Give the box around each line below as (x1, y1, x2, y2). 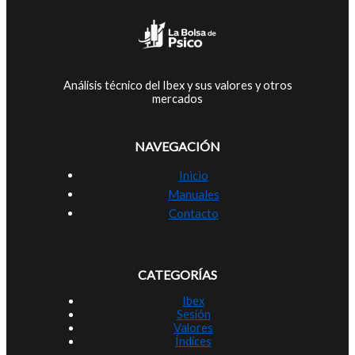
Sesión (176, 307, 211, 321)
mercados (152, 92, 203, 106)
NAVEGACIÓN (135, 138, 220, 154)
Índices (175, 334, 212, 348)
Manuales (167, 186, 219, 201)
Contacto (168, 205, 219, 220)
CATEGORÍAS (138, 267, 217, 283)
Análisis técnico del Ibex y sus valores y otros (63, 78, 292, 93)
